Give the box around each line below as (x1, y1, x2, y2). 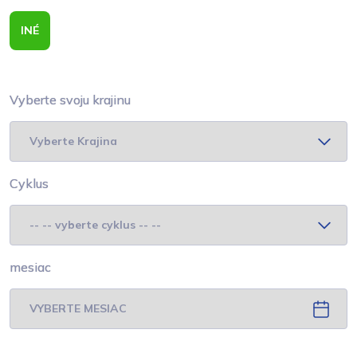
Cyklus (10, 175, 49, 191)
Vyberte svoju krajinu (10, 92, 131, 108)
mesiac (10, 259, 51, 275)
